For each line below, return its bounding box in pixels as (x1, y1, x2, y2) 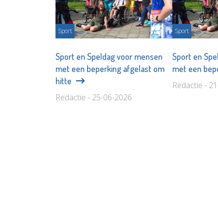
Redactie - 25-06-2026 (55, 91, 132, 103)
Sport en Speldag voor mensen (55, 51, 163, 62)
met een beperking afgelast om (55, 63, 164, 74)
